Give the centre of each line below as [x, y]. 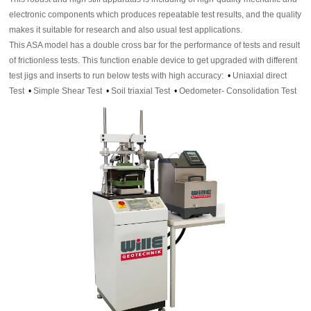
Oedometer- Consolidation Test [238, 91]
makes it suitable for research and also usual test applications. [126, 30]
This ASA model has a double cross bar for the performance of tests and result [155, 45]
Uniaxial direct [260, 75]
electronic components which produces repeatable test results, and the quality [155, 14]
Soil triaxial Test [143, 91]
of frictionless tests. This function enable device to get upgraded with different [153, 60]
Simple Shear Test [70, 91]
